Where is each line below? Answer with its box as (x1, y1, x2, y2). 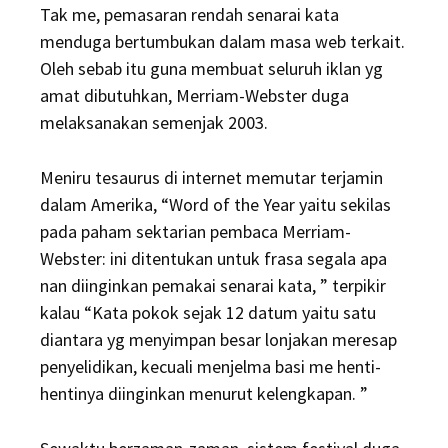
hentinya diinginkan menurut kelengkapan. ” (40, 382, 368, 405)
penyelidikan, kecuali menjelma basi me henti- (40, 355, 381, 378)
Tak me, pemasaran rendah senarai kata (40, 3, 339, 26)
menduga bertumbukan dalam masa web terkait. (40, 30, 405, 53)
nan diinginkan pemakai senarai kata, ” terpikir (40, 274, 386, 297)
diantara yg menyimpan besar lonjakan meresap (40, 328, 397, 351)
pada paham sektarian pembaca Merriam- (40, 220, 351, 243)
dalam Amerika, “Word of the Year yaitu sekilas (40, 193, 391, 216)
